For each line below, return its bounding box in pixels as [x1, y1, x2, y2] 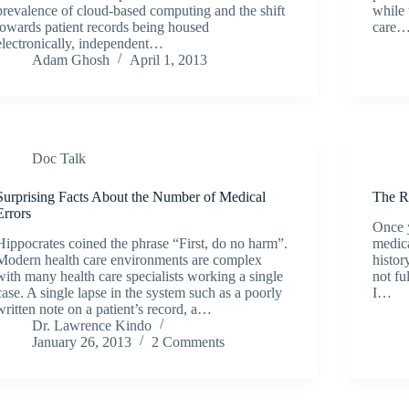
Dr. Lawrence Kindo [32, 317, 152, 333]
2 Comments [152, 333, 225, 350]
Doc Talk [32, 150, 87, 166]
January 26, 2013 [32, 333, 132, 350]
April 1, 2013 [130, 51, 208, 68]
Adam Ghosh [32, 51, 110, 68]
